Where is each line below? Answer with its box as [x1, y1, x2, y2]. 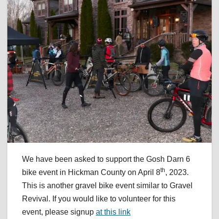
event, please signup [22, 208, 96, 217]
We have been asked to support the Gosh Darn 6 [22, 155, 190, 164]
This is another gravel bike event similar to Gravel [22, 181, 193, 190]
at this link [96, 208, 131, 217]
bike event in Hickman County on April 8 [22, 168, 160, 177]
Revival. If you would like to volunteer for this [22, 195, 175, 203]
